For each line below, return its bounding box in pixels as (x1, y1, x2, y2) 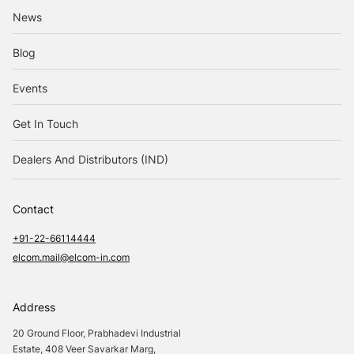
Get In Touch (13, 116, 78, 130)
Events (13, 81, 47, 95)
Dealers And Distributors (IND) (13, 152, 168, 166)
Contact (13, 201, 54, 216)
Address (13, 299, 55, 314)
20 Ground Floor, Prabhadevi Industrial (13, 326, 181, 339)
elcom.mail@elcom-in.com (13, 250, 130, 263)
